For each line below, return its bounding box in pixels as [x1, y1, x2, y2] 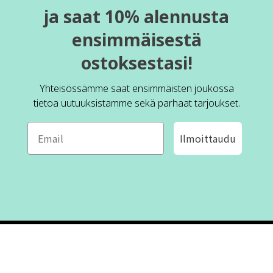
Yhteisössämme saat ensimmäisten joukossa [39, 82, 234, 95]
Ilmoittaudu [180, 131, 236, 146]
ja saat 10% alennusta [44, 5, 229, 28]
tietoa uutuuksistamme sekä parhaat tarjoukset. [33, 96, 240, 110]
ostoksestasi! [80, 51, 193, 74]
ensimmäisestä [71, 28, 202, 51]
